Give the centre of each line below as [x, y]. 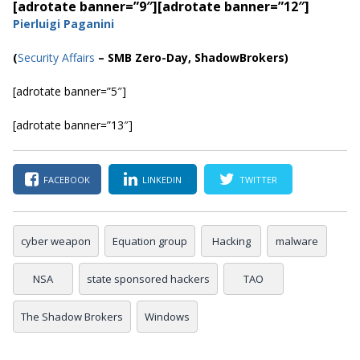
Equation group [150, 241]
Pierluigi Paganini [63, 24]
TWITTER [258, 179]
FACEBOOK [66, 179]
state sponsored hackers [148, 279]
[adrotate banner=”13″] [73, 125]
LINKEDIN [162, 179]
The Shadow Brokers [72, 317]
